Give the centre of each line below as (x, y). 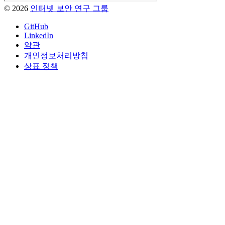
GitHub (36, 27)
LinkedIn (39, 36)
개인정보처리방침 (56, 56)
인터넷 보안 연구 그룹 (69, 9)
